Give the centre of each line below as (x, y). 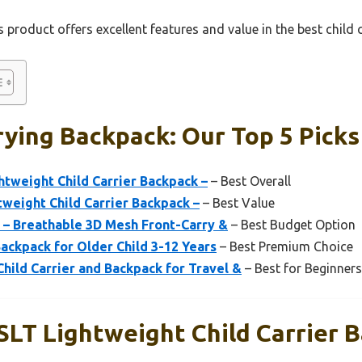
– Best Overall (249, 181)
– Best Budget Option (292, 225)
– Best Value (237, 203)
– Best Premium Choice (285, 247)
